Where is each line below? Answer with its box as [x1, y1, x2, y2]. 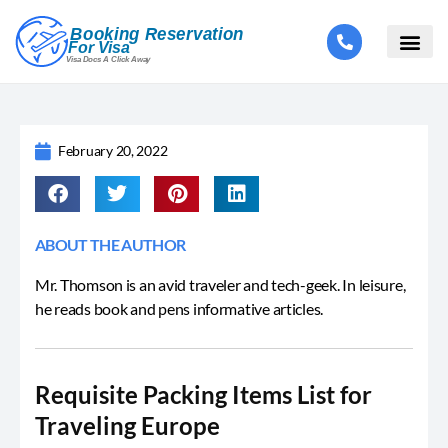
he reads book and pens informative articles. [35, 299, 324, 318]
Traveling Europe [35, 411, 220, 440]
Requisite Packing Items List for [35, 380, 372, 409]
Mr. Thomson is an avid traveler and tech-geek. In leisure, [35, 275, 406, 294]
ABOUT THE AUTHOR [35, 235, 186, 254]
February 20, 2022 [58, 142, 168, 159]
